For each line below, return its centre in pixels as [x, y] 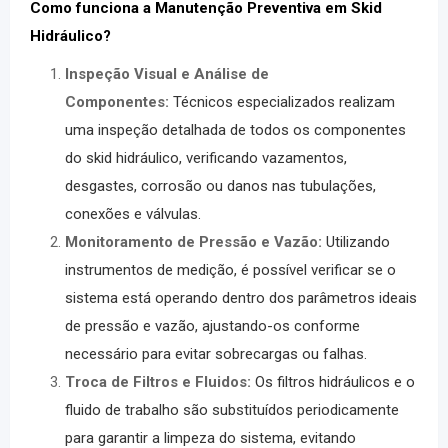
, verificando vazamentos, [263, 158]
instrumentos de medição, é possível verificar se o [230, 270]
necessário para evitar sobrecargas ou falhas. [216, 354]
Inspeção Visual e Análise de [167, 74]
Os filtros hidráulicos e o [335, 382]
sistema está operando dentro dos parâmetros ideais [241, 298]
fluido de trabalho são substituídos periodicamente [232, 410]
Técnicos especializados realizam [284, 102]
